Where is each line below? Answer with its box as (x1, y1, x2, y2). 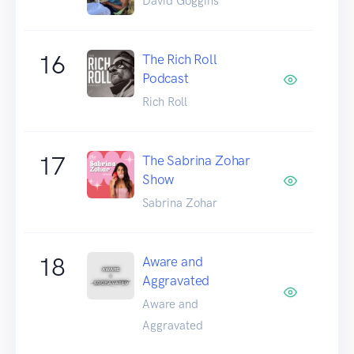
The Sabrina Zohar (142, 152, 251, 168)
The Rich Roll (142, 51, 217, 67)
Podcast (142, 70, 189, 86)
